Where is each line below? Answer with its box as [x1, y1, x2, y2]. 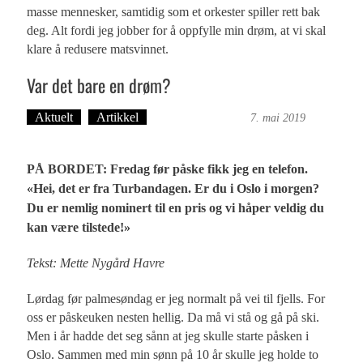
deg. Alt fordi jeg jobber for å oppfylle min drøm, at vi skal [27, 23, 327, 38]
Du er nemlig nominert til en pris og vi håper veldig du [27, 201, 325, 216]
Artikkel [96, 110, 139, 125]
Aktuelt [35, 110, 74, 125]
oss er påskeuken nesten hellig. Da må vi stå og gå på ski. [27, 310, 320, 325]
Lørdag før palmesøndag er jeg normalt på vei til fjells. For [27, 292, 326, 306]
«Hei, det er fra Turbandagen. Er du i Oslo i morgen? [27, 181, 320, 196]
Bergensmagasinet [154, 110, 248, 125]
